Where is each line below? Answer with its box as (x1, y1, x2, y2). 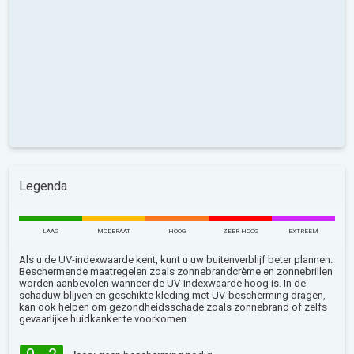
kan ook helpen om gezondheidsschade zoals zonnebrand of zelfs (19, 301, 327, 313)
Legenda (19, 179, 67, 194)
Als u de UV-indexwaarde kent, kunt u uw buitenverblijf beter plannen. (19, 254, 333, 265)
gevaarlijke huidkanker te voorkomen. (19, 313, 189, 325)
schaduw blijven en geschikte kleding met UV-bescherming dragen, (19, 289, 326, 301)
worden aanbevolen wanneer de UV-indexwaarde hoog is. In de (19, 277, 306, 289)
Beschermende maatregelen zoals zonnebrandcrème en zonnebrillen (19, 265, 333, 277)
